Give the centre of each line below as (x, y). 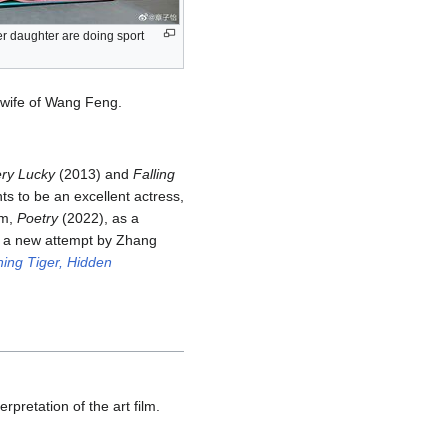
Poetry (37, 218)
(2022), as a (98, 218)
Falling (154, 174)
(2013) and (94, 174)
